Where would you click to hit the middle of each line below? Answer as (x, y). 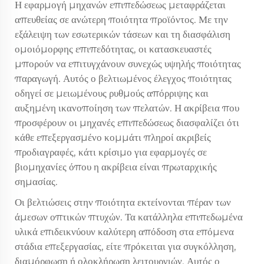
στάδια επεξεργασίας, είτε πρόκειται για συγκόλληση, (126, 246)
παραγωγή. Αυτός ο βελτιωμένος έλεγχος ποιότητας (123, 78)
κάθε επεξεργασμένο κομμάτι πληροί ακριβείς (113, 137)
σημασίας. (36, 181)
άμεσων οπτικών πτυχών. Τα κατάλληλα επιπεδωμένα (129, 217)
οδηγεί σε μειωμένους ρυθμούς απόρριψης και (112, 93)
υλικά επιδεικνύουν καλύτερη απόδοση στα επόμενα (124, 231)
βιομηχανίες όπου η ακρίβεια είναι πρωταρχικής (116, 166)
